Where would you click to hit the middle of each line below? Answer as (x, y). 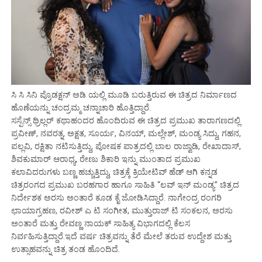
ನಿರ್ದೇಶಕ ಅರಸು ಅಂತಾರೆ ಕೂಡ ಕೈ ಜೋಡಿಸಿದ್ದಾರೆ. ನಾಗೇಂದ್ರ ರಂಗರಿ (116, 198)
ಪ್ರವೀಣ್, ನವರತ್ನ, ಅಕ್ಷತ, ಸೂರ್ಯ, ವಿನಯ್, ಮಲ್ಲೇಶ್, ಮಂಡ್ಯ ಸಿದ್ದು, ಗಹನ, (126, 134)
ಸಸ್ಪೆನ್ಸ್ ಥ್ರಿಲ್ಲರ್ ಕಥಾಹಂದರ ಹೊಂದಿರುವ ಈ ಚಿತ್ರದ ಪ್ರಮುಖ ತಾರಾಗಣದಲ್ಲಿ (125, 121)
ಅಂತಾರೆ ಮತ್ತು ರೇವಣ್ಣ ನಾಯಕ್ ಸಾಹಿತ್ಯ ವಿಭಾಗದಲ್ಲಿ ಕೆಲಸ (100, 224)
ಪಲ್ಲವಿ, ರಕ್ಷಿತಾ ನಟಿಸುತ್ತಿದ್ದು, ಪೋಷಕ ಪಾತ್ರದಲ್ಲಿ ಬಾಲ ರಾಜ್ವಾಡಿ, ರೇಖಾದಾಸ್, (126, 147)
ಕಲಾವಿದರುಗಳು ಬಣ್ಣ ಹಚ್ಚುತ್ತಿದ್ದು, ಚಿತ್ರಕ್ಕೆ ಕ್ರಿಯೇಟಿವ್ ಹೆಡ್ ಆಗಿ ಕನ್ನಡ (114, 173)
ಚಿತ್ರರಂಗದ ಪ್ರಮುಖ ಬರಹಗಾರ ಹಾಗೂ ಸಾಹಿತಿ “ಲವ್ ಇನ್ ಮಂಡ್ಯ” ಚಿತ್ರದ (125, 185)
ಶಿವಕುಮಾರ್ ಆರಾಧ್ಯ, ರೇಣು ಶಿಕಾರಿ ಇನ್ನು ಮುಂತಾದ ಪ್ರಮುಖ (106, 160)
